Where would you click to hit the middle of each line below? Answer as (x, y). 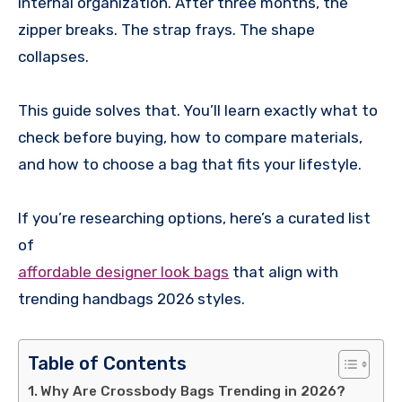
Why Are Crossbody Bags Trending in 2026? (193, 391)
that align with (284, 271)
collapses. (53, 56)
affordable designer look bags (123, 271)
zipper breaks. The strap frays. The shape (166, 29)
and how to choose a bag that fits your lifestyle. (190, 164)
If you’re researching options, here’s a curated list (194, 218)
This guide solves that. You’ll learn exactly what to (198, 110)
